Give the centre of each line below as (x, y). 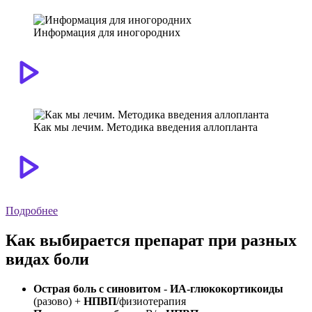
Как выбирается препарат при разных (151, 240)
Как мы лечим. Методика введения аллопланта (146, 127)
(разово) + (58, 301)
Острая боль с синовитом (97, 288)
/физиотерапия (151, 301)
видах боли (47, 259)
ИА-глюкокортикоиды (227, 288)
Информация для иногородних (107, 32)
